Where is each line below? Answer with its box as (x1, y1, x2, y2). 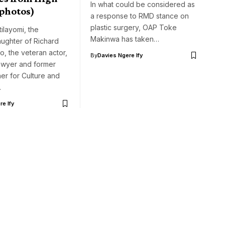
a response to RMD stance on (90, 12, 189, 21)
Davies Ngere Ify (97, 52, 143, 59)
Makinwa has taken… (90, 35, 159, 44)
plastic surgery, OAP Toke (90, 23, 177, 32)
